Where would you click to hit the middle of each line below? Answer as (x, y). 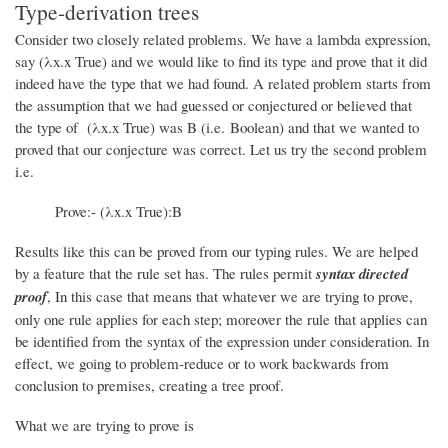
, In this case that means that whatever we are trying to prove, (230, 296)
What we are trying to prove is (104, 425)
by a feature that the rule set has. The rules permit (165, 273)
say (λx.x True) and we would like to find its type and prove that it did (221, 61)
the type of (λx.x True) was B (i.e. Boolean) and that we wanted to (217, 127)
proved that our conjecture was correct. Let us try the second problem (221, 149)
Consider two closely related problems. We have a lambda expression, (223, 39)
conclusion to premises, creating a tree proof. (149, 385)
